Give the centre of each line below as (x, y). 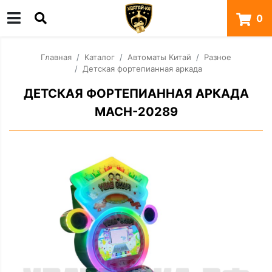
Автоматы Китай (159, 57)
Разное (218, 57)
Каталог (100, 57)
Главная (56, 57)
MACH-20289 (136, 112)
